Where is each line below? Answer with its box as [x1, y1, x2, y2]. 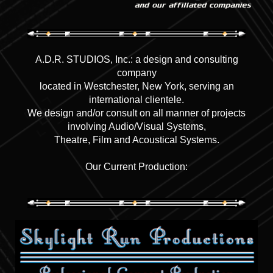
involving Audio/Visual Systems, [67, 121, 206, 132]
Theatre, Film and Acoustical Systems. [54, 135, 219, 146]
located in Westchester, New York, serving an [39, 81, 234, 92]
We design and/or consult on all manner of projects [27, 108, 246, 119]
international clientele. [89, 94, 184, 105]
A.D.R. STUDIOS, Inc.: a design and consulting [35, 54, 238, 65]
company [116, 68, 157, 79]
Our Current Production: [85, 161, 188, 172]
